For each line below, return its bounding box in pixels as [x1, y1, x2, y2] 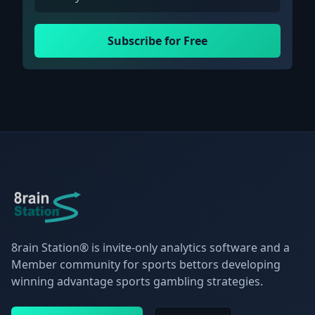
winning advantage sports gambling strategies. [11, 274, 263, 289]
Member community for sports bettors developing [11, 257, 281, 272]
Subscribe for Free [108, 33, 207, 49]
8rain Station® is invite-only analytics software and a [11, 240, 290, 255]
